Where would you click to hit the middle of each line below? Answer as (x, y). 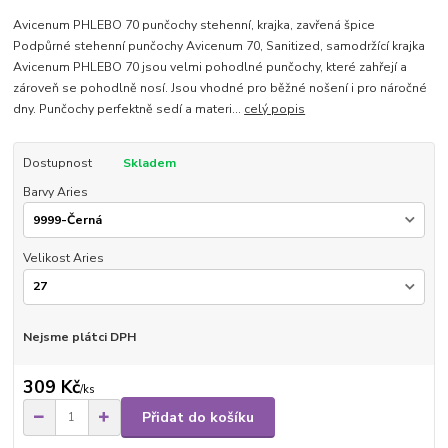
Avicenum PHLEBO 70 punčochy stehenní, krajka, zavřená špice (194, 25)
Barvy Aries (55, 191)
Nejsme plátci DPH (79, 336)
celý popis (275, 109)
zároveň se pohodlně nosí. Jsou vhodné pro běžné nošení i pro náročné (220, 88)
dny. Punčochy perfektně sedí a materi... (129, 109)
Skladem (149, 163)
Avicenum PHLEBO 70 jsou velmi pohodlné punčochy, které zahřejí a (210, 67)
